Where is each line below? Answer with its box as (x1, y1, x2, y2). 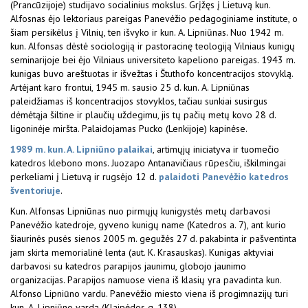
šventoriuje (10, 184, 60, 197)
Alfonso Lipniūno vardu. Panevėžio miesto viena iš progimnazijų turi (10, 287, 288, 300)
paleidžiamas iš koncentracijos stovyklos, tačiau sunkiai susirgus (10, 95, 267, 107)
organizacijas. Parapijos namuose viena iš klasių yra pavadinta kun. (10, 274, 281, 286)
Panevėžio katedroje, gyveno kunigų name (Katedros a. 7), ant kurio (10, 219, 286, 231)
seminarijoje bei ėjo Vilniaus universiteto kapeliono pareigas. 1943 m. (10, 54, 295, 66)
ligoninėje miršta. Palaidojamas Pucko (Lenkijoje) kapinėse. (10, 122, 247, 135)
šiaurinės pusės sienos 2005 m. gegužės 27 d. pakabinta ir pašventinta (10, 232, 296, 245)
